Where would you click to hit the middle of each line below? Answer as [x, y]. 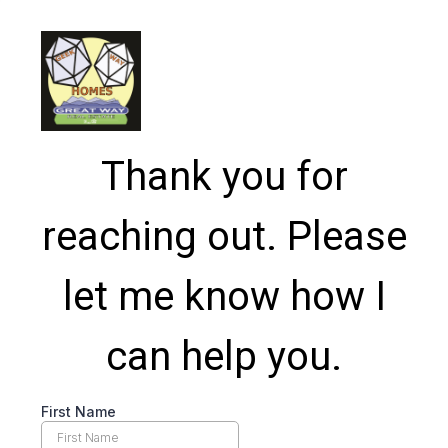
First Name [78, 411]
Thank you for [224, 176]
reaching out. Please [224, 236]
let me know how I [224, 296]
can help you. [224, 356]
